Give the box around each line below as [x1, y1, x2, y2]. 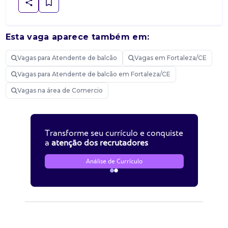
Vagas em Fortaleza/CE [134, 54, 207, 62]
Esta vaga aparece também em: [5, 32, 150, 42]
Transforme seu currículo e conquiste [44, 128, 183, 138]
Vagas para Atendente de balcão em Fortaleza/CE [17, 70, 170, 78]
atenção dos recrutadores [51, 137, 148, 148]
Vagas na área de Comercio [17, 87, 103, 94]
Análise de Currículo [85, 157, 142, 165]
